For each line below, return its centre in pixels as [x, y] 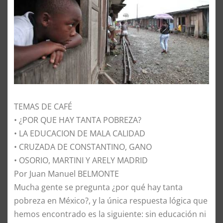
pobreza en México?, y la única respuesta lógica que [111, 200]
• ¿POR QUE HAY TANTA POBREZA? [78, 120]
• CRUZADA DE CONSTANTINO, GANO [83, 147]
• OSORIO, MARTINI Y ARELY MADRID [81, 160]
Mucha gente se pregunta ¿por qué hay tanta [98, 187]
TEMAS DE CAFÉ [43, 106]
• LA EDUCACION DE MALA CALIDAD [80, 133]
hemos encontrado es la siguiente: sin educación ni [110, 214]
